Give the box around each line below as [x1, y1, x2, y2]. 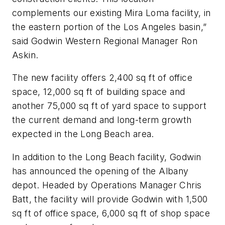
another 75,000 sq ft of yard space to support [12, 100, 206, 111]
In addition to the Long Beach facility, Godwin [12, 152, 201, 162]
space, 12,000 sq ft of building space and [12, 86, 185, 97]
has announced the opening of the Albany [12, 166, 189, 176]
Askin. [12, 49, 39, 60]
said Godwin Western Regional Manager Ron [12, 35, 197, 46]
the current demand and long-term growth [12, 115, 192, 126]
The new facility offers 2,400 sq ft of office [12, 72, 192, 83]
